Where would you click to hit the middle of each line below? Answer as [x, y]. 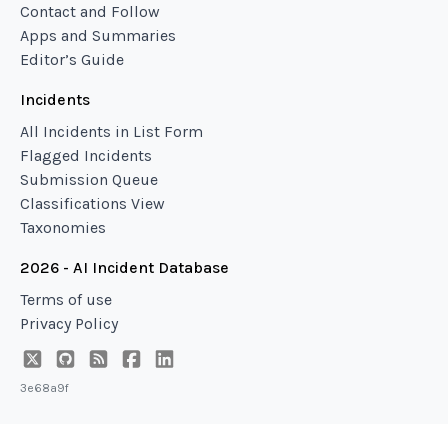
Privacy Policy [69, 323]
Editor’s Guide [72, 59]
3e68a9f [44, 388]
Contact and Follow [90, 11]
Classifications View [92, 203]
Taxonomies [63, 227]
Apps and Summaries [98, 35]
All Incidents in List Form [111, 131]
